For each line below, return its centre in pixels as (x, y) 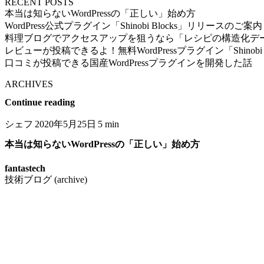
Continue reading (40, 102)
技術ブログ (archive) (46, 180)
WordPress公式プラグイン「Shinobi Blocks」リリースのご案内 (133, 25)
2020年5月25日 (65, 124)
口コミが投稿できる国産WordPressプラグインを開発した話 (128, 62)
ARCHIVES (29, 84)
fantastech (25, 169)
